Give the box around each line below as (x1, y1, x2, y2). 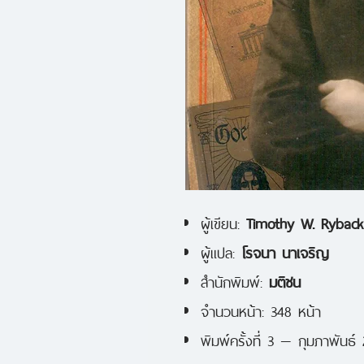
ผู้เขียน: (201, 208, 246, 235)
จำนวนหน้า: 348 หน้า (201, 296, 321, 323)
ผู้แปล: (201, 237, 241, 264)
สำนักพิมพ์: (201, 266, 269, 293)
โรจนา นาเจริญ (241, 237, 329, 264)
